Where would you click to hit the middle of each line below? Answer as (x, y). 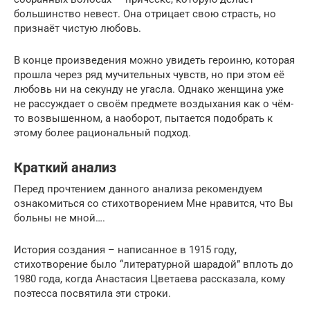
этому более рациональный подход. (102, 133)
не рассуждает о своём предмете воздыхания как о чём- (154, 103)
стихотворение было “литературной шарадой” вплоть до (154, 264)
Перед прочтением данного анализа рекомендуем (138, 189)
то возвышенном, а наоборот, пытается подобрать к (143, 118)
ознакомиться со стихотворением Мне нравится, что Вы (154, 203)
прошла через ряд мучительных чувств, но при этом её (149, 74)
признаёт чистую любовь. (77, 28)
